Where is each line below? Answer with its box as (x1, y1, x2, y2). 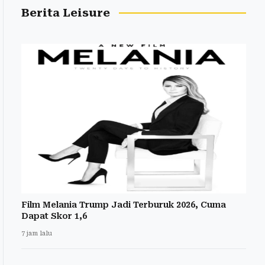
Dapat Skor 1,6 (21, 211, 87, 221)
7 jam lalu (21, 230, 52, 238)
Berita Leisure (21, 6, 110, 20)
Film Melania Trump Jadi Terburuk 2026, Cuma (21, 200, 226, 210)
